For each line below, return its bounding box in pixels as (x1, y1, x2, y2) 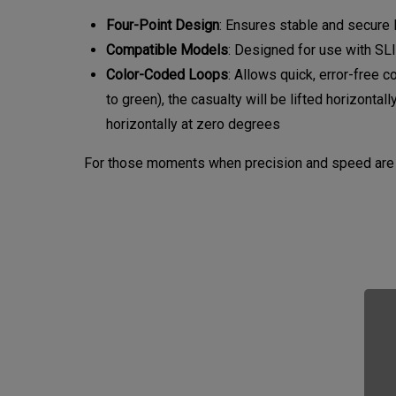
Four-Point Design (106, 17, 219, 34)
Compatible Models (106, 42, 228, 59)
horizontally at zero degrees (106, 116, 280, 133)
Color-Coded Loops (106, 66, 228, 84)
